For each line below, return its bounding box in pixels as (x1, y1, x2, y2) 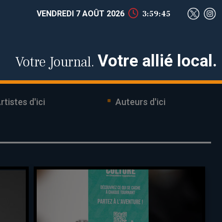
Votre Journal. (15, 53, 98, 71)
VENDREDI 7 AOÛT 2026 (37, 9, 124, 18)
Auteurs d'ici (115, 97, 166, 108)
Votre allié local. (98, 51, 217, 70)
